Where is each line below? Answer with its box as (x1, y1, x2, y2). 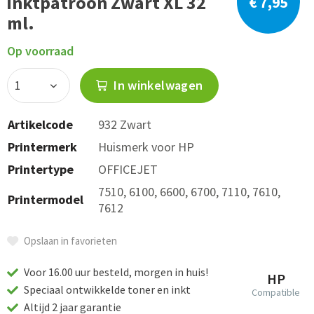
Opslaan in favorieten (24, 234, 117, 247)
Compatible (252, 286, 300, 299)
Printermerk (8, 139, 77, 155)
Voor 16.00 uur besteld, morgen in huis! (22, 265, 208, 279)
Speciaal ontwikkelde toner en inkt (22, 282, 191, 296)
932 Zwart (98, 116, 151, 132)
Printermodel (8, 191, 83, 207)
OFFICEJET (98, 161, 158, 177)
